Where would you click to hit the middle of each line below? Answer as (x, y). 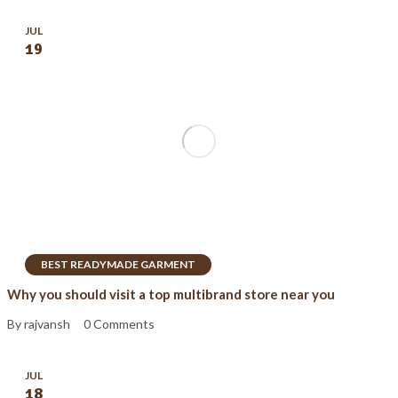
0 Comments (119, 324)
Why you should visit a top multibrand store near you (171, 294)
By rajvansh (39, 324)
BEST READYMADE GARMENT (118, 264)
